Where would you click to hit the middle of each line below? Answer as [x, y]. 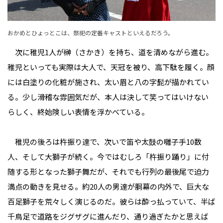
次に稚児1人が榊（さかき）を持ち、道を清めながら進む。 [110, 52]
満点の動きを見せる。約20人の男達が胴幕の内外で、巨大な [108, 187]
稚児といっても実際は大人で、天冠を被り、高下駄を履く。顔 [111, 67]
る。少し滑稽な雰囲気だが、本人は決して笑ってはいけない [108, 97]
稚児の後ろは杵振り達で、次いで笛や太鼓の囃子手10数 [105, 142]
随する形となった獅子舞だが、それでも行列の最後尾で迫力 [108, 172]
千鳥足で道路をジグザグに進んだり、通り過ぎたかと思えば [108, 217]
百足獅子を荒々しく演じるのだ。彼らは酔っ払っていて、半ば [111, 202]
